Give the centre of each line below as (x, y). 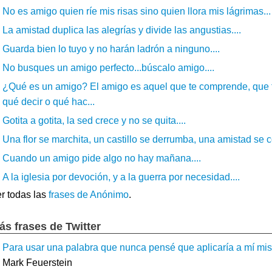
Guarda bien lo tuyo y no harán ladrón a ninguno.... (111, 49)
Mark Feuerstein (37, 262)
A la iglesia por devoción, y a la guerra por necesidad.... (121, 177)
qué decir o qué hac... (49, 101)
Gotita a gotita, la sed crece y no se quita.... (94, 120)
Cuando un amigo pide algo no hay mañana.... (102, 158)
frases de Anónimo (89, 194)
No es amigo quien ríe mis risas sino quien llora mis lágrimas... (137, 11)
